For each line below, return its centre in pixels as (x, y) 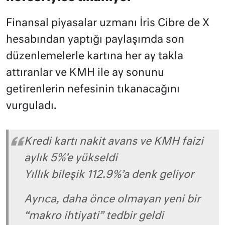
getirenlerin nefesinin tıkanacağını (93, 89)
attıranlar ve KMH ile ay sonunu (85, 73)
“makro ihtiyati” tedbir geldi (94, 216)
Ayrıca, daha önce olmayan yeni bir (112, 199)
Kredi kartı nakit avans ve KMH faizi (114, 142)
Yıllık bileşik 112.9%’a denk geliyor (109, 175)
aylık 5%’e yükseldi (71, 158)
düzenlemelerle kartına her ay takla (95, 56)
